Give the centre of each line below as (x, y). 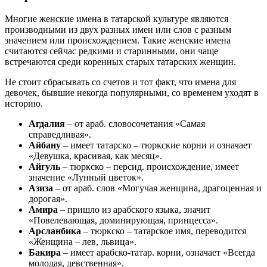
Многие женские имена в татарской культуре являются (117, 18)
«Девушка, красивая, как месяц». (95, 156)
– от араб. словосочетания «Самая (136, 123)
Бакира (46, 252)
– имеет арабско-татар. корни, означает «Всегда (159, 252)
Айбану (46, 145)
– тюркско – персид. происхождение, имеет (151, 166)
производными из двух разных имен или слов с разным (118, 29)
